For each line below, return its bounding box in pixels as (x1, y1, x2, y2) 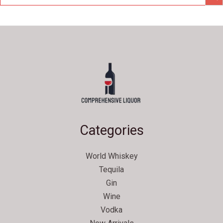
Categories (79, 122, 144, 138)
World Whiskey (85, 151, 138, 161)
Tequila (99, 165, 124, 175)
